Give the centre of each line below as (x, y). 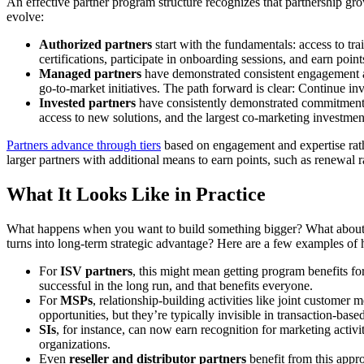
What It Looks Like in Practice (136, 195)
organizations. (75, 344)
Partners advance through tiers (84, 145)
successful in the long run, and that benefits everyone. (176, 286)
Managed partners (90, 74)
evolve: (25, 17)
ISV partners (96, 271)
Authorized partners (95, 45)
